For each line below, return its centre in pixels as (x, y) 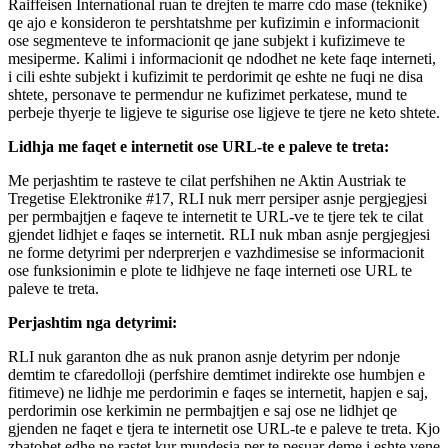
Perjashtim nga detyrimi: (92, 322)
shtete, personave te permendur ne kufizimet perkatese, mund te (207, 94)
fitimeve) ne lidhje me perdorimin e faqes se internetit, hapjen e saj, (218, 392)
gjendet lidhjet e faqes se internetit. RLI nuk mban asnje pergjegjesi (219, 234)
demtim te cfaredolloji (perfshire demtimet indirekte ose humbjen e (216, 374)
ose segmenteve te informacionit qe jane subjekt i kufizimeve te (206, 40)
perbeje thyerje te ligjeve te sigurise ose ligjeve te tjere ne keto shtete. (224, 112)
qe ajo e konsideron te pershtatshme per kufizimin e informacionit (213, 22)
